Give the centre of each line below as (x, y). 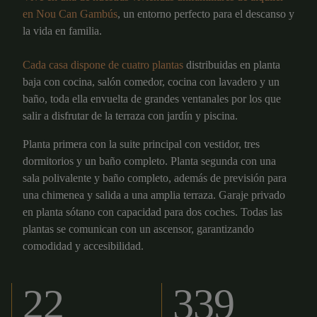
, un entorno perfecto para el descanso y (206, 14)
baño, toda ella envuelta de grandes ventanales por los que (152, 99)
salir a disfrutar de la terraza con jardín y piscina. (130, 116)
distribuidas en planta (233, 65)
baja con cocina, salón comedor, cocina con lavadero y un (151, 82)
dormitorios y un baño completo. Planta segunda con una (149, 161)
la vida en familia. (62, 31)
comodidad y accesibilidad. (83, 246)
